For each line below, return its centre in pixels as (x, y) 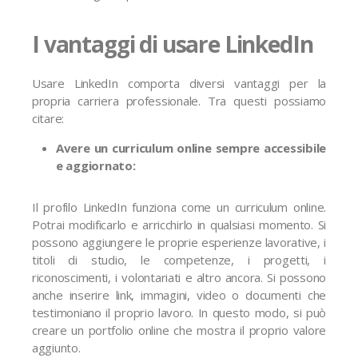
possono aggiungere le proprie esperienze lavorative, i (179, 242)
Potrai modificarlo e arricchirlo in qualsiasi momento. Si (179, 225)
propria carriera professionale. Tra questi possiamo (179, 101)
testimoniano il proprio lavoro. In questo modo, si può (179, 312)
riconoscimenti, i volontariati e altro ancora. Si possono (179, 277)
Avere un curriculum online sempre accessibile (191, 148)
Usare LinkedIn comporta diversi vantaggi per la (179, 83)
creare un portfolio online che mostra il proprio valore (179, 330)
